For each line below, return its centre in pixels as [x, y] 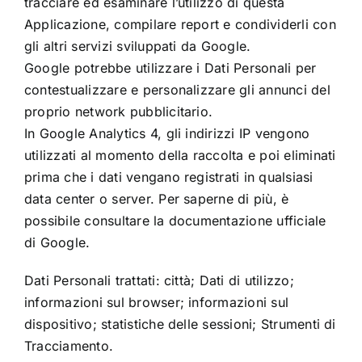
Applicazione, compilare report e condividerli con [180, 24]
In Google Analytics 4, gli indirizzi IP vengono [167, 133]
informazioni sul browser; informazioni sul [156, 302]
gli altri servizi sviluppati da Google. [137, 46]
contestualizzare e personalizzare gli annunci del [177, 89]
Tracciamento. [69, 345]
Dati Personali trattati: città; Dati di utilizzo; [159, 280]
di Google [55, 242]
